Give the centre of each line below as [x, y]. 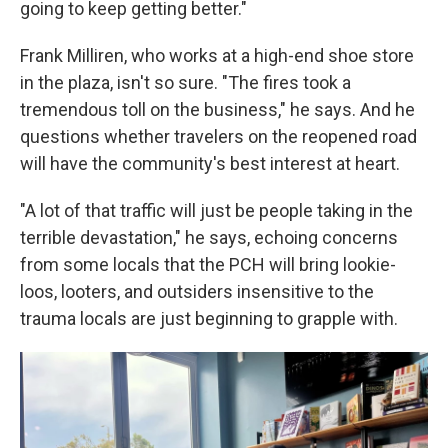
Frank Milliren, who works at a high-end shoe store [217, 55]
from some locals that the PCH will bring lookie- [208, 264]
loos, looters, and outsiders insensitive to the [197, 291]
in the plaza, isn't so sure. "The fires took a [185, 82]
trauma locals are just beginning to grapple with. [209, 318]
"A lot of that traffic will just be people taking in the [216, 210]
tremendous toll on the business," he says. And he [217, 109]
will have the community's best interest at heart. [210, 163]
